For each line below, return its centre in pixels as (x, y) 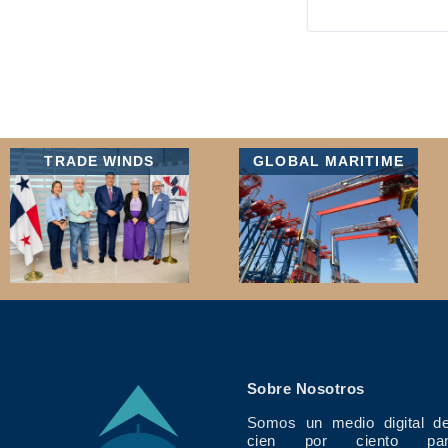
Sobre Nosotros (305, 388)
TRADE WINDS (99, 161)
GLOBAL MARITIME (328, 161)
